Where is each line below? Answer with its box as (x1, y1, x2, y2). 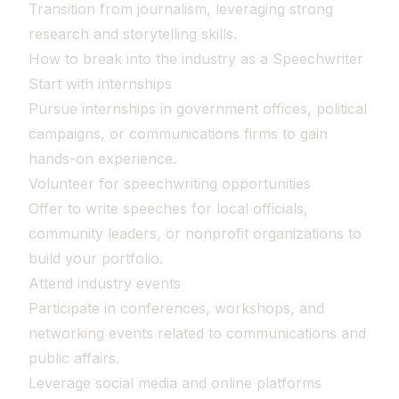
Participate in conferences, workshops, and (28, 299, 324, 317)
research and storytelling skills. (28, 25, 237, 43)
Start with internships (28, 75, 172, 93)
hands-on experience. (28, 150, 176, 167)
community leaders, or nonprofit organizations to (28, 224, 362, 242)
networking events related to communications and (28, 324, 366, 342)
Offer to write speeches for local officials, (28, 199, 308, 217)
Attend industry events (28, 274, 181, 292)
